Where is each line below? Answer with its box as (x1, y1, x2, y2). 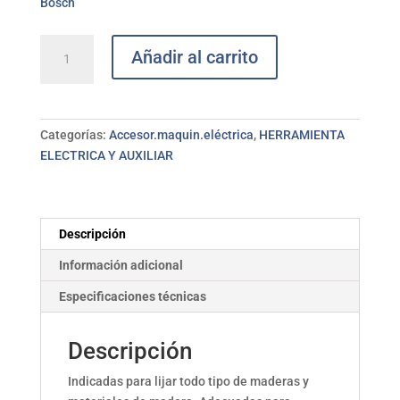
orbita (38, 78, 73, 92)
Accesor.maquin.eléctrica (108, 128, 254, 142)
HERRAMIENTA (258, 128, 345, 142)
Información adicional (58, 258, 183, 272)
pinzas (38, 57, 77, 71)
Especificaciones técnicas (58, 289, 206, 304)
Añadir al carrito (130, 46, 258, 68)
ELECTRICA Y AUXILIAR (39, 148, 173, 162)
